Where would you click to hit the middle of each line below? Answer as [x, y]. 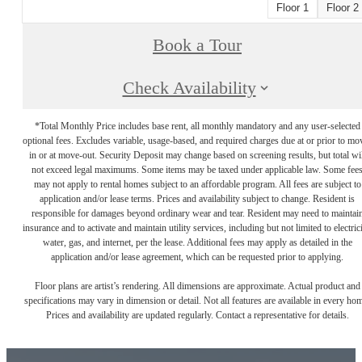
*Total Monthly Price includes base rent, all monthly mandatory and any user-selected [197, 126]
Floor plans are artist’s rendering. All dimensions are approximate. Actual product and [197, 286]
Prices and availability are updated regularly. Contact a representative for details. [197, 316]
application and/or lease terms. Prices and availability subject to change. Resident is [197, 199]
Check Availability [189, 88]
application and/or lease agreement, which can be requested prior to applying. [197, 257]
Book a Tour [197, 45]
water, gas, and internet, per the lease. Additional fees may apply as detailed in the [197, 243]
